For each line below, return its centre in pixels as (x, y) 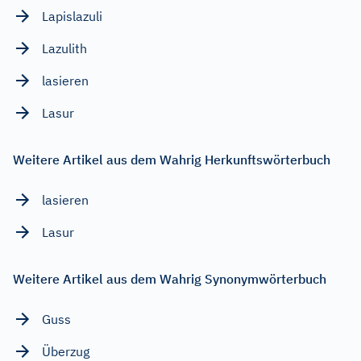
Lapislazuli (72, 16)
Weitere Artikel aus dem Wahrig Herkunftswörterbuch (172, 159)
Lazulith (64, 48)
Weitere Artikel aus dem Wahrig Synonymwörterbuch (170, 278)
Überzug (66, 351)
